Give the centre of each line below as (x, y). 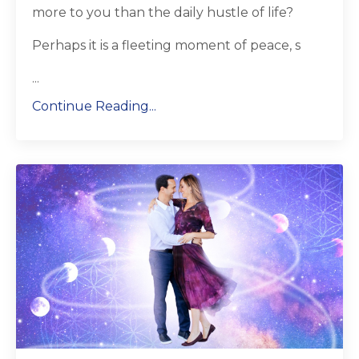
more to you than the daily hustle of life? (163, 13)
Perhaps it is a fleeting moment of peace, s (166, 46)
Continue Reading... (94, 107)
